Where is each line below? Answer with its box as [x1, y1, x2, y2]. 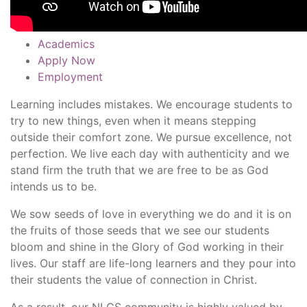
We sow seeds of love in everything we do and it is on [10, 206, 291, 221]
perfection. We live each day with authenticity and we [10, 146, 289, 160]
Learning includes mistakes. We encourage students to [10, 97, 293, 111]
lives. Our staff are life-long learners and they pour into [10, 256, 296, 270]
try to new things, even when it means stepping [10, 113, 256, 127]
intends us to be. [10, 179, 97, 193]
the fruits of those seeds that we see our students [10, 223, 269, 237]
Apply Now [38, 53, 95, 67]
